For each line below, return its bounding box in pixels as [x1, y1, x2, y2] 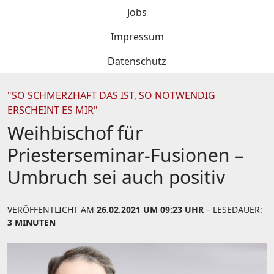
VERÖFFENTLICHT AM [7, 204, 97, 215]
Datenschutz [108, 54, 166, 68]
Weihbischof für [7, 120, 143, 146]
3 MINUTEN [7, 217, 56, 228]
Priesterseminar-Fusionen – [7, 143, 244, 168]
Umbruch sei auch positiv [7, 165, 225, 190]
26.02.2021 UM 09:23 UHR [97, 204, 204, 215]
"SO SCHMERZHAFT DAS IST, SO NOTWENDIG [7, 89, 215, 102]
